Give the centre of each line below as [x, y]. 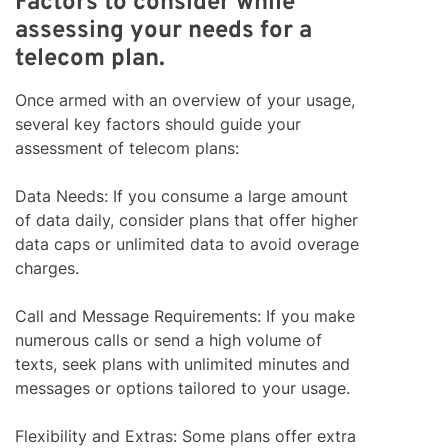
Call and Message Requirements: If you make [185, 316]
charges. [47, 268]
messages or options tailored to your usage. [182, 388]
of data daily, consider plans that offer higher [186, 220]
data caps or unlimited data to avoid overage [187, 244]
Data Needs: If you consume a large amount [181, 196]
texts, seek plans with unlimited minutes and [182, 364]
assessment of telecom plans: [127, 148]
